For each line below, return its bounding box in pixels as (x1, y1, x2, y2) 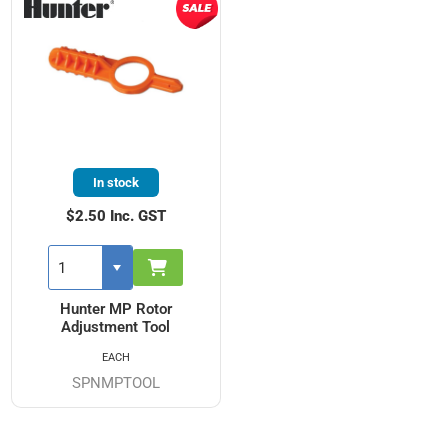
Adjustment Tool (61, 318, 171, 337)
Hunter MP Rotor (59, 300, 172, 319)
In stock (92, 175, 139, 191)
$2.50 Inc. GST (65, 207, 166, 226)
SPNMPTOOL (71, 374, 160, 393)
